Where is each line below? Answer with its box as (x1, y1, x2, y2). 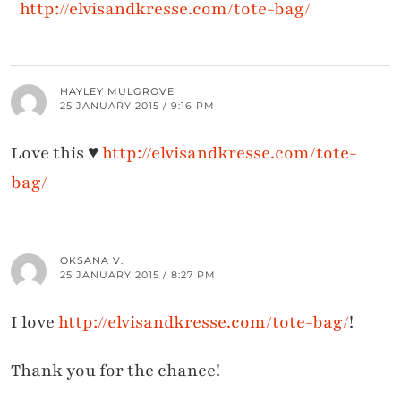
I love (11, 311, 58, 335)
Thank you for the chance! (11, 359, 220, 383)
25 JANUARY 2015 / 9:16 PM (60, 99, 215, 113)
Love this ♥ (11, 141, 102, 166)
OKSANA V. (60, 254, 124, 268)
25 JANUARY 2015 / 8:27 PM (60, 269, 216, 282)
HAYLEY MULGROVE (60, 85, 175, 98)
